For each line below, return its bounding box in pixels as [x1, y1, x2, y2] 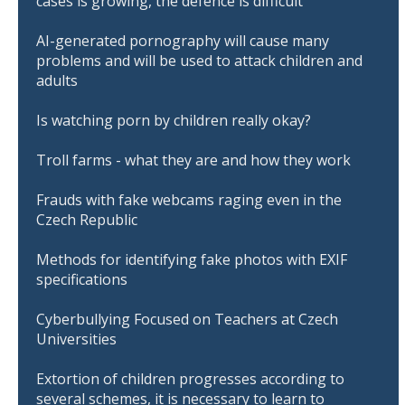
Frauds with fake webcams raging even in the [36, 190, 342, 211]
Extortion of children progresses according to [36, 369, 344, 390]
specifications [36, 269, 127, 290]
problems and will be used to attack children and [36, 51, 363, 71]
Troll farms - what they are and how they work [36, 150, 351, 171]
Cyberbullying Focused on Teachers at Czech [36, 309, 338, 330]
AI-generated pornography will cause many [36, 31, 329, 52]
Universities [36, 329, 117, 350]
